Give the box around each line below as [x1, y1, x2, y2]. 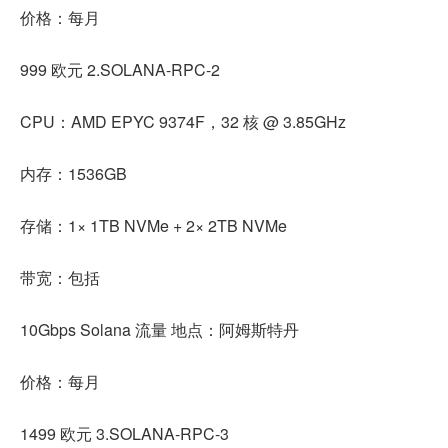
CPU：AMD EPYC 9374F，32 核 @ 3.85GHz [20, 109, 346, 133]
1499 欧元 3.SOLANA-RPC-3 [20, 421, 229, 445]
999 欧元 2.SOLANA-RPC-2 [20, 57, 220, 81]
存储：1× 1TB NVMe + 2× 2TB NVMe [20, 213, 287, 237]
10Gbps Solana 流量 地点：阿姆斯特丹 [20, 317, 299, 341]
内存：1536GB [20, 161, 127, 185]
